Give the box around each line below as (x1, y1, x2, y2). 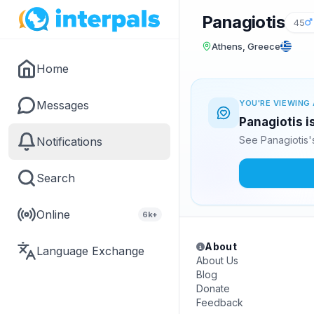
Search (36, 171, 75, 185)
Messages (36, 98, 89, 112)
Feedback (196, 296, 243, 308)
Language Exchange (36, 244, 144, 258)
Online (36, 207, 70, 221)
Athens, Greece (212, 41, 280, 52)
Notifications (36, 135, 102, 149)
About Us (196, 254, 238, 266)
